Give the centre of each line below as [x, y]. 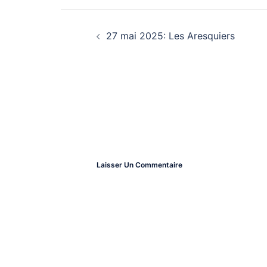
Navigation [79, 19]
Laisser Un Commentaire [139, 165]
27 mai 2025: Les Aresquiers [170, 36]
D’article [74, 41]
